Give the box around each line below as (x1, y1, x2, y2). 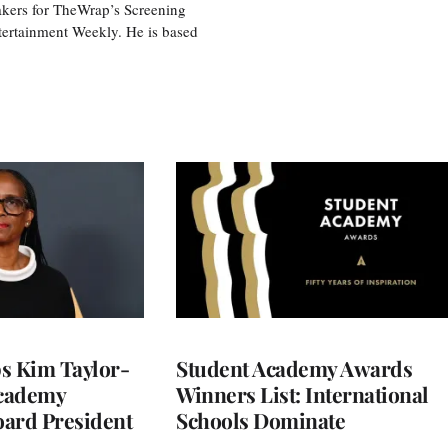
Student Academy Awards (176, 353, 412, 382)
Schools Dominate (176, 405, 345, 434)
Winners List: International (176, 379, 429, 408)
